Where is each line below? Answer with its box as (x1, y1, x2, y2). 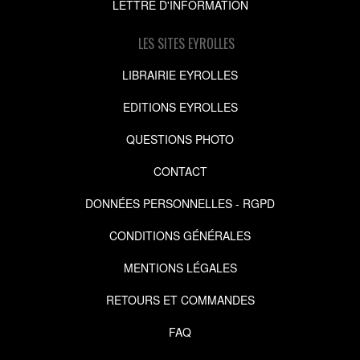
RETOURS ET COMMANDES (105, 291, 255, 308)
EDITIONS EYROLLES (122, 98, 238, 115)
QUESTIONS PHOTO (126, 130, 234, 147)
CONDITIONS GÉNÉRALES (109, 227, 251, 243)
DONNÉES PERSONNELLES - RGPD (85, 194, 275, 211)
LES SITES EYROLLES (137, 33, 235, 53)
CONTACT (153, 162, 207, 179)
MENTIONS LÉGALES (123, 259, 237, 276)
